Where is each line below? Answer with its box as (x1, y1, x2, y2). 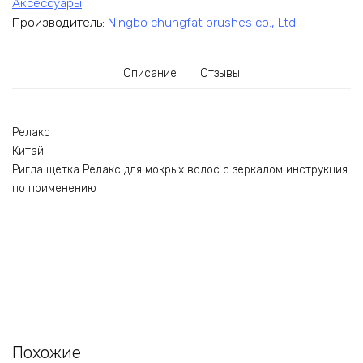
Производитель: (12, 15, 108, 31)
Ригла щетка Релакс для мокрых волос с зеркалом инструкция (12, 162, 348, 177)
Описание (122, 66, 177, 81)
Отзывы (200, 66, 241, 81)
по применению (12, 181, 96, 195)
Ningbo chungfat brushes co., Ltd (108, 15, 296, 31)
